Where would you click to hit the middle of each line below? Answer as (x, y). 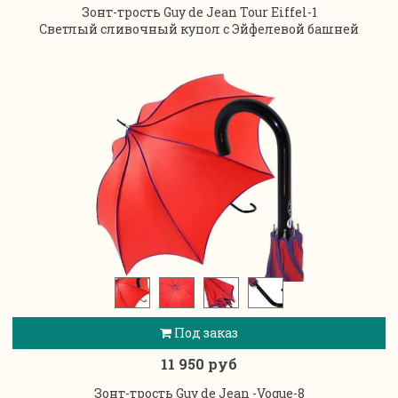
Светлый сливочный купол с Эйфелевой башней (199, 28)
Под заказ (205, 332)
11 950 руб (199, 364)
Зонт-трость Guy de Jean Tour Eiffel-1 (199, 12)
